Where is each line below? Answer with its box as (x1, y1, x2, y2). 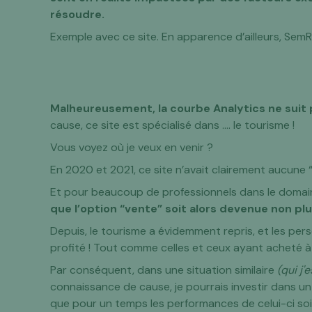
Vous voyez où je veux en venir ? (50, 140, 214, 155)
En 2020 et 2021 (50, 162, 134, 177)
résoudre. (50, 7, 105, 22)
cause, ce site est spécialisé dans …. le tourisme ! (50, 118, 295, 132)
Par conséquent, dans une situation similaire (50, 263, 278, 277)
